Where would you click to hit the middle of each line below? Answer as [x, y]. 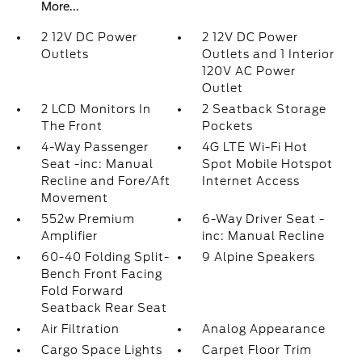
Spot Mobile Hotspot [268, 164]
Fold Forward [82, 291]
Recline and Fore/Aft [105, 181]
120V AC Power [249, 71]
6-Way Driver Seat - [264, 219]
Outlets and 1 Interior [269, 54]
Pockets [228, 126]
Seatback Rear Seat [104, 308]
